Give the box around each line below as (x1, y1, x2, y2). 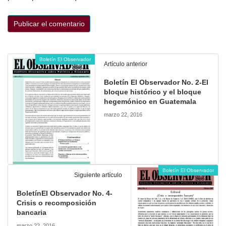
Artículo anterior (104, 60, 148, 68)
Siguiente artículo (74, 171, 122, 179)
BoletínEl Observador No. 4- (16, 189, 112, 197)
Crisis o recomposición (16, 198, 96, 207)
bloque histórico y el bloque (104, 87, 202, 96)
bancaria (16, 208, 46, 216)
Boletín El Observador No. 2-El (104, 78, 209, 86)
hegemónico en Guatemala (104, 97, 197, 105)
